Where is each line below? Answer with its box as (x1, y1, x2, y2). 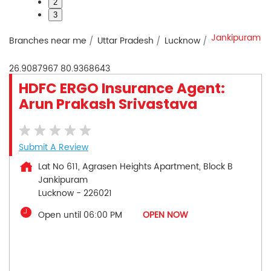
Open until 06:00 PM (38, 208, 122, 223)
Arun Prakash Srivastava (19, 94, 197, 114)
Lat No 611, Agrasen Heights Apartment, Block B (38, 160, 233, 174)
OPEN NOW (143, 208, 188, 223)
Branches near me (9, 34, 87, 48)
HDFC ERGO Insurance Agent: (19, 79, 225, 99)
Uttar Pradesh (97, 34, 154, 48)
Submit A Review (19, 140, 88, 155)
